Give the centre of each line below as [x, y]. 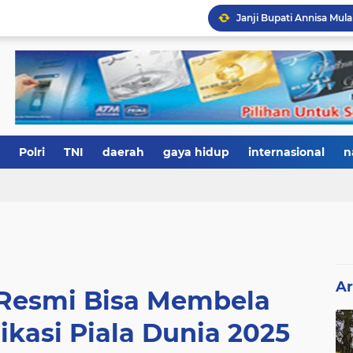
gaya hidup [196, 152]
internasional [286, 152]
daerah [123, 152]
